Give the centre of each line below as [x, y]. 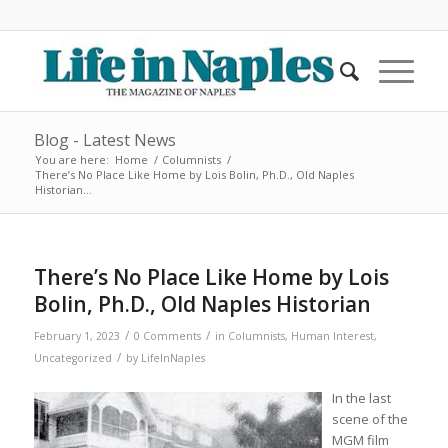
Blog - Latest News [104, 140]
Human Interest [332, 336]
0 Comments [167, 336]
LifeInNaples [172, 358]
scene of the [369, 419]
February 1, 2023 [76, 336]
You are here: [71, 159]
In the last [361, 398]
